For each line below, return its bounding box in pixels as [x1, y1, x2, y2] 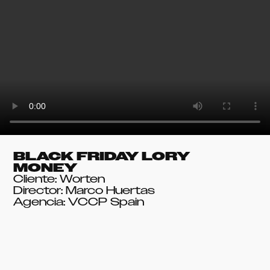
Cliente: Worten [13, 172, 105, 187]
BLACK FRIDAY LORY [13, 148, 190, 165]
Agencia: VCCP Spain [13, 195, 145, 210]
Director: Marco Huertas [13, 183, 155, 198]
